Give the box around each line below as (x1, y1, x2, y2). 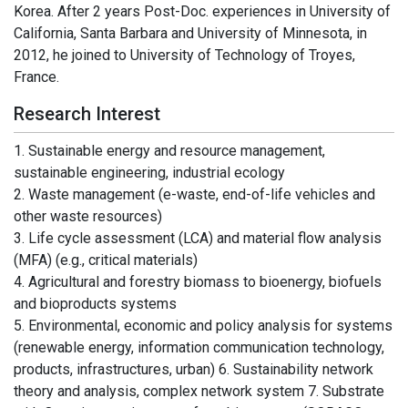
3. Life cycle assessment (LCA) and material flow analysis (14, 229, 382, 247)
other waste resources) (14, 207, 162, 225)
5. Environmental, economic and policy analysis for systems (14, 316, 393, 334)
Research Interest (14, 102, 160, 125)
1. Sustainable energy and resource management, (14, 141, 325, 159)
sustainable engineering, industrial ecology (14, 163, 285, 181)
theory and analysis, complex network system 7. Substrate (14, 382, 384, 400)
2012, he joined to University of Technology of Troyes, (14, 46, 355, 64)
